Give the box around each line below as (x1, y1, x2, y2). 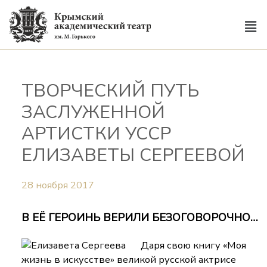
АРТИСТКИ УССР (21, 122, 172, 147)
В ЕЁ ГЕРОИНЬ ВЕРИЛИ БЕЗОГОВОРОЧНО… (21, 210, 259, 225)
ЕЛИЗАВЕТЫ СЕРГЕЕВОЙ (21, 143, 246, 168)
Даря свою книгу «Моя (141, 238, 247, 253)
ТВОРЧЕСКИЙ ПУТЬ (21, 79, 200, 104)
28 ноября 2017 (21, 178, 95, 193)
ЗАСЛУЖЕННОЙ (21, 100, 166, 125)
